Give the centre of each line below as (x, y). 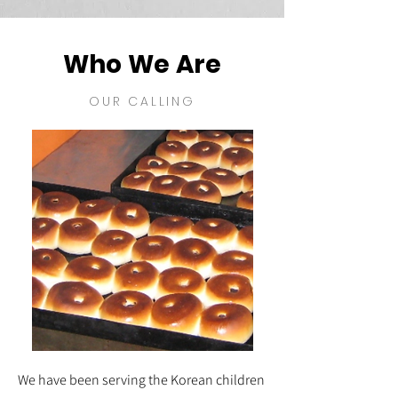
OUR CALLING (142, 101)
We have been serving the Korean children (141, 380)
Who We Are (142, 64)
